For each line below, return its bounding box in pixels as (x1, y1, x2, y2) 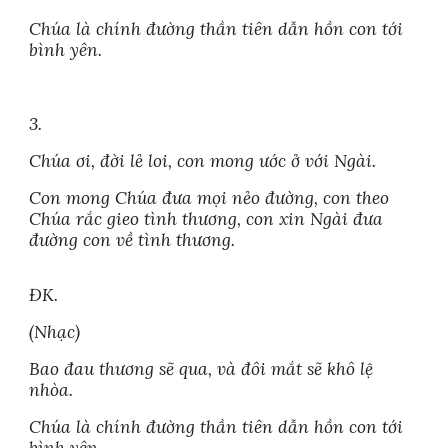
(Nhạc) (29, 321, 81, 343)
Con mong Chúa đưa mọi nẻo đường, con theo (29, 187, 390, 209)
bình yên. (29, 39, 103, 61)
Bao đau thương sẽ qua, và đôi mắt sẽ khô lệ (29, 358, 374, 380)
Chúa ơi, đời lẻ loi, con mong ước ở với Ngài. (29, 150, 377, 172)
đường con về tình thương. (29, 229, 236, 251)
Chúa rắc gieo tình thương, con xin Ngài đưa (29, 208, 384, 230)
